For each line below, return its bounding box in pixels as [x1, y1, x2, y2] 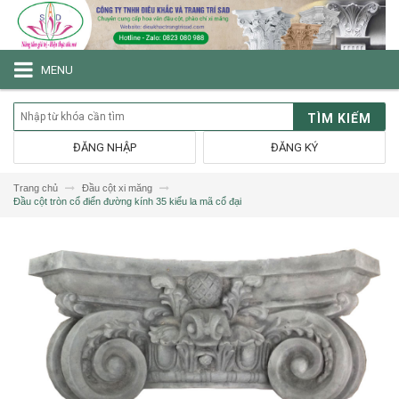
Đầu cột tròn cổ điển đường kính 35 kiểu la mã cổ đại [13, 196, 241, 208]
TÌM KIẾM [307, 110, 371, 126]
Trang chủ [13, 183, 58, 194]
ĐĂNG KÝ [271, 141, 319, 155]
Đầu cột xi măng [82, 183, 152, 194]
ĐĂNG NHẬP [72, 141, 136, 155]
